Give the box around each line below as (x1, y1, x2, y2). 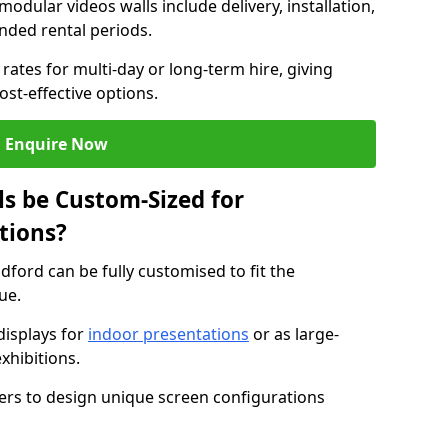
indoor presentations (88, 323, 249, 345)
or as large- (249, 323, 339, 345)
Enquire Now (4, 133, 108, 155)
